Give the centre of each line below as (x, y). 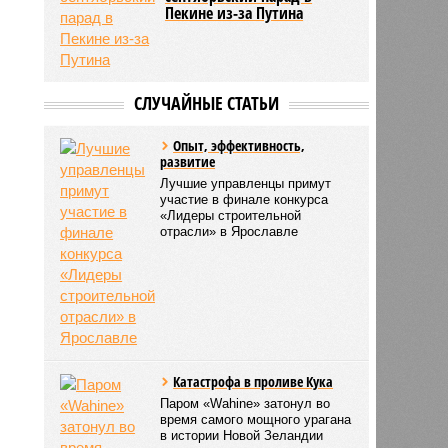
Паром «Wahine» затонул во (245, 403)
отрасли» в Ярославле (229, 231)
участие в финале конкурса (244, 199)
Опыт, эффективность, (239, 145)
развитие (188, 161)
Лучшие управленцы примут (246, 183)
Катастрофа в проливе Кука (253, 381)
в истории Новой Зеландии (242, 435)
